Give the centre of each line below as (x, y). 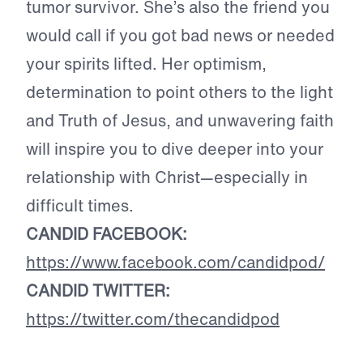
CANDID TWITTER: (98, 291)
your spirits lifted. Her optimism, (146, 64)
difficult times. (80, 206)
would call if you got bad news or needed (180, 36)
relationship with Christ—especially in (167, 177)
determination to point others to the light (179, 92)
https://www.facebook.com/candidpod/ (175, 263)
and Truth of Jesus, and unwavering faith (180, 121)
